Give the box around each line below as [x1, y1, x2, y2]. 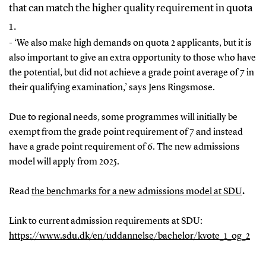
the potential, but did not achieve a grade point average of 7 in [8, 68, 254, 78]
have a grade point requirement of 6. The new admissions [8, 142, 240, 152]
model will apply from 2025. [8, 157, 119, 167]
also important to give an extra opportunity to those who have [8, 53, 256, 63]
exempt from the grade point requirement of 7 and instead [8, 127, 243, 137]
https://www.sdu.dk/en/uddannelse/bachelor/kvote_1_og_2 [8, 231, 250, 241]
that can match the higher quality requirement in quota [8, 2, 252, 14]
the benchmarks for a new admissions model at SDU [31, 186, 242, 197]
